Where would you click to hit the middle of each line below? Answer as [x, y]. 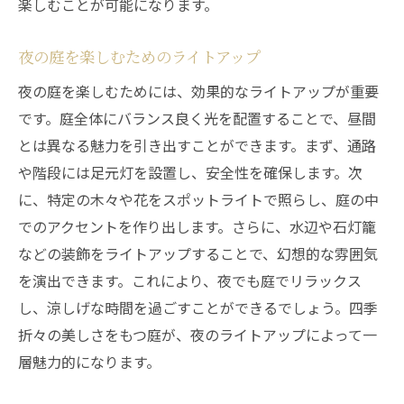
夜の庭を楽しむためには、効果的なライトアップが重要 [198, 91]
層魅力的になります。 [89, 362]
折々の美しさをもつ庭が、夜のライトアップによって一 [197, 335]
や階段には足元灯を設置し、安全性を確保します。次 [190, 172]
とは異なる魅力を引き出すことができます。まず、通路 [197, 145]
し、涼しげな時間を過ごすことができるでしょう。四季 [198, 308]
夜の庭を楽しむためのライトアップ [139, 56]
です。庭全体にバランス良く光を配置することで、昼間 [197, 118]
